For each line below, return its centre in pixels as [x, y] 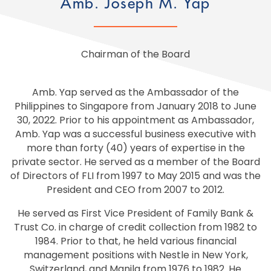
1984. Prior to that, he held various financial [135, 241]
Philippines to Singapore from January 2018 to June [135, 106]
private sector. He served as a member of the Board [135, 162]
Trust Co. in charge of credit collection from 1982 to [135, 227]
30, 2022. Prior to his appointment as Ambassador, [135, 120]
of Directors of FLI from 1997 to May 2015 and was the [135, 176]
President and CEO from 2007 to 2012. [135, 190]
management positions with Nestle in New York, [135, 255]
